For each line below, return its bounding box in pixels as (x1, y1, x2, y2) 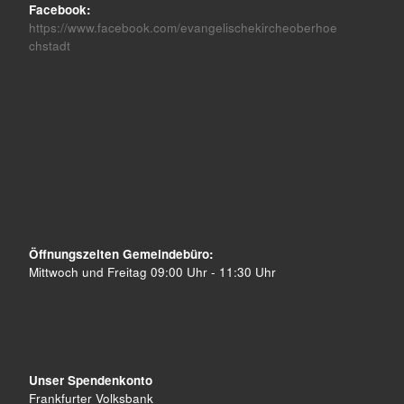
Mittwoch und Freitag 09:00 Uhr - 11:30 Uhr (28, 263, 280, 280)
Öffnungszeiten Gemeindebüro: (28, 245, 214, 262)
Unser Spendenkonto (28, 372, 152, 390)
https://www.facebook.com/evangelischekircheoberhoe (28, 19, 337, 36)
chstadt (28, 37, 70, 54)
